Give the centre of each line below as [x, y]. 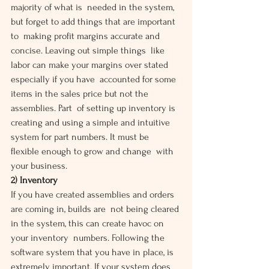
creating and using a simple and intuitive [93, 122]
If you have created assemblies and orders [94, 195]
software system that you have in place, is [95, 252]
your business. [39, 166]
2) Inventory [34, 180]
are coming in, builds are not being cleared [96, 209]
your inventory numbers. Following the [89, 238]
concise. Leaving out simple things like [89, 50]
